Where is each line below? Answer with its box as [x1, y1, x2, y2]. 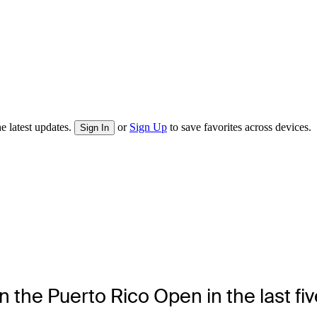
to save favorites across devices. [167, 121, 311, 134]
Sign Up [129, 121, 167, 134]
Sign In [80, 122, 109, 134]
